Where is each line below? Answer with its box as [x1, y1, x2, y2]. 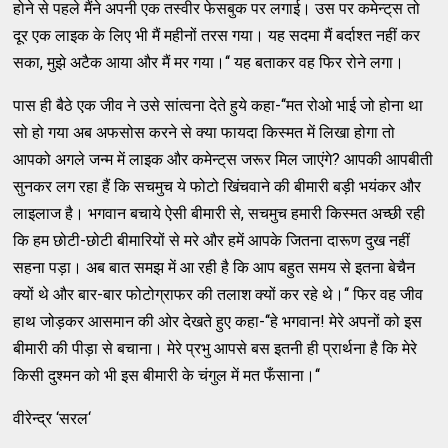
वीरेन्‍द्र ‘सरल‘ [13, 408, 92, 428]
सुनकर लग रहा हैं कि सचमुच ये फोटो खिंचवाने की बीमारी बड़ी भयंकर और [13, 176, 422, 196]
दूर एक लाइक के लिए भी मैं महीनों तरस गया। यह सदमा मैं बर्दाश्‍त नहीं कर [13, 25, 421, 45]
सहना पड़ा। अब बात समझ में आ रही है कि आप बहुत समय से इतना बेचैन [13, 257, 416, 277]
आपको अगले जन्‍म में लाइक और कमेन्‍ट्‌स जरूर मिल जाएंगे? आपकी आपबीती [13, 149, 434, 169]
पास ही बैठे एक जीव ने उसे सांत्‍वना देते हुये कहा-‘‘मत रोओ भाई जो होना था [13, 95, 424, 115]
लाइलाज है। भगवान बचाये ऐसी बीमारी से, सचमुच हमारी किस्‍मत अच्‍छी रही [13, 203, 426, 223]
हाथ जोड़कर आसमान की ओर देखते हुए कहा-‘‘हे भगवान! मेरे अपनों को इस [13, 311, 423, 331]
